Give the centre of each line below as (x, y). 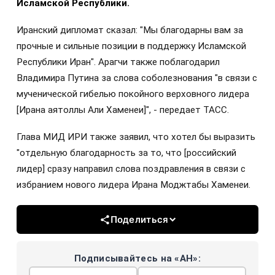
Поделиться (139, 220)
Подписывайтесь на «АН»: (137, 259)
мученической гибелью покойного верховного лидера (133, 94)
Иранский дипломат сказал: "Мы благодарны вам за (130, 30)
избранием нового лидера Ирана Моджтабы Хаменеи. (134, 185)
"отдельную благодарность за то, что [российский (126, 153)
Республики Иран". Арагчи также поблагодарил (118, 62)
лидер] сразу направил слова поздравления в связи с (131, 169)
